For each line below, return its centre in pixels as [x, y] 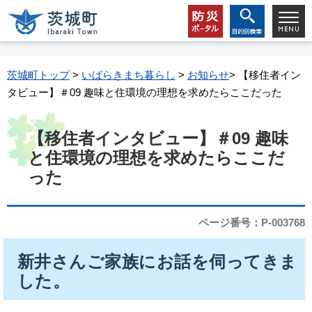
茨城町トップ [38, 75]
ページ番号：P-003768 [252, 223]
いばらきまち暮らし [128, 75]
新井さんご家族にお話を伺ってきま [157, 262]
